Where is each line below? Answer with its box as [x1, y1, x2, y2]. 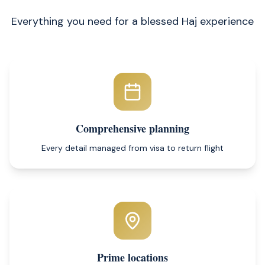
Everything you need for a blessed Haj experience [11, 14, 254, 28]
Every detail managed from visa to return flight [41, 143, 224, 153]
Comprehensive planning [76, 121, 189, 136]
